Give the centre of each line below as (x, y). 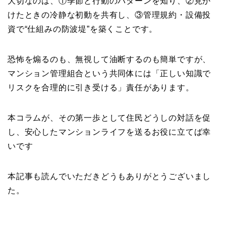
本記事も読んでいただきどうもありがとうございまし (109, 176)
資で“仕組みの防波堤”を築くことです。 (83, 29)
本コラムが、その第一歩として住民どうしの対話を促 (109, 118)
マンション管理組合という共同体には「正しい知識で (109, 73)
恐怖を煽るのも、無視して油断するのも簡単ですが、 (109, 59)
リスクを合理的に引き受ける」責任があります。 (101, 87)
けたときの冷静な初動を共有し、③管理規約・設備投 (109, 15)
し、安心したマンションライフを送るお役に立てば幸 (109, 132)
